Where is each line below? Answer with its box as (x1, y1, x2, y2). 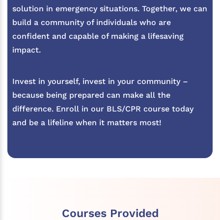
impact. (12, 45, 41, 55)
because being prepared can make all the (12, 90, 170, 100)
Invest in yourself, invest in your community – (12, 77, 188, 86)
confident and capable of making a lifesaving (12, 31, 184, 41)
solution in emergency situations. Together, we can (12, 4, 207, 14)
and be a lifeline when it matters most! (12, 118, 162, 128)
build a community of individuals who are (12, 18, 171, 27)
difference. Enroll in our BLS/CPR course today (12, 104, 193, 114)
